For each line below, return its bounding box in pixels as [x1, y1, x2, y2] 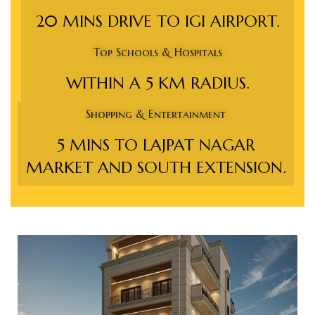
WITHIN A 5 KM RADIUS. [65, 73, 250, 94]
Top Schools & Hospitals [93, 45, 222, 60]
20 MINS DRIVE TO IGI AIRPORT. [35, 11, 280, 32]
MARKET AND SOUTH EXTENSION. [25, 157, 286, 178]
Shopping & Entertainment [86, 107, 226, 122]
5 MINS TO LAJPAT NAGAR [56, 135, 255, 155]
